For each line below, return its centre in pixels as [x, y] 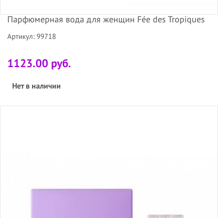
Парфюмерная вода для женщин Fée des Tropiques [106, 19]
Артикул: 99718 [32, 36]
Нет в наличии [36, 86]
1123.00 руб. [39, 63]
